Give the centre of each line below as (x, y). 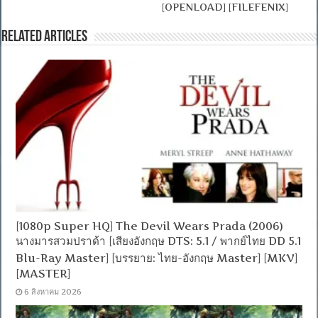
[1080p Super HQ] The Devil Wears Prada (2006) (150, 226)
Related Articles (45, 38)
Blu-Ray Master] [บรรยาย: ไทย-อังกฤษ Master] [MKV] (157, 258)
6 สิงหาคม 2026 (53, 292)
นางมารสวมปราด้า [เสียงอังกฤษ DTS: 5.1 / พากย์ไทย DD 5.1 (159, 241)
